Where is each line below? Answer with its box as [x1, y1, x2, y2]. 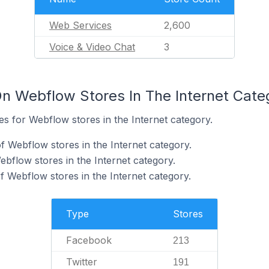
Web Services [49, 19, 112, 31]
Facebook [66, 234, 112, 246]
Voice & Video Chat [49, 41, 135, 53]
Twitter [66, 256, 97, 268]
